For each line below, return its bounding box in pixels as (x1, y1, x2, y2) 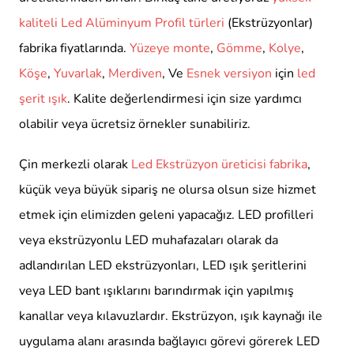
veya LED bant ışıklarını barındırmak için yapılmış (19, 282, 294, 300)
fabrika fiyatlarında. (19, 40, 130, 58)
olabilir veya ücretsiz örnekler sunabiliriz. (19, 115, 250, 134)
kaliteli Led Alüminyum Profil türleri (19, 14, 224, 32)
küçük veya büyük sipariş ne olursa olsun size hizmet (19, 181, 316, 199)
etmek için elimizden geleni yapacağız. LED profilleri (19, 206, 314, 224)
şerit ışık (19, 90, 67, 108)
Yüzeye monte (130, 40, 210, 58)
